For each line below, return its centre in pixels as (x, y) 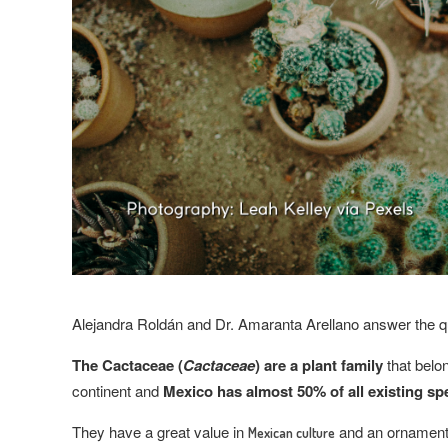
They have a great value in (160, 431)
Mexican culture (291, 432)
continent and (117, 390)
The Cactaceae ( (127, 364)
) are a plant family (319, 364)
